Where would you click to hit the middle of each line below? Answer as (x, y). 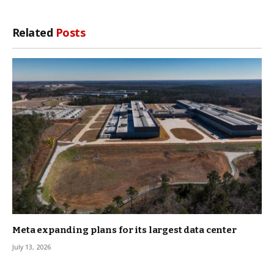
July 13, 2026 (31, 247)
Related (34, 33)
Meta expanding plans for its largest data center (124, 230)
